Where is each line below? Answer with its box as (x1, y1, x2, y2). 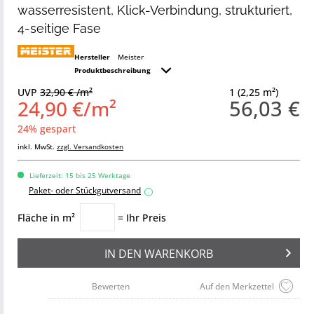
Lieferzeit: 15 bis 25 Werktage (27, 170, 130, 180)
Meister (117, 52, 144, 62)
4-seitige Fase (18, 21, 101, 36)
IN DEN (104, 246, 142, 261)
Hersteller (74, 52, 110, 62)
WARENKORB (144, 246, 213, 261)
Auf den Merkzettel (200, 280, 274, 292)
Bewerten (92, 280, 130, 292)
